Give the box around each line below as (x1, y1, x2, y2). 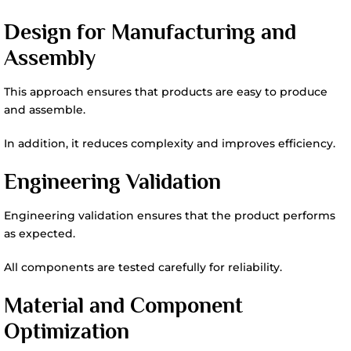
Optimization (4, 319, 129, 343)
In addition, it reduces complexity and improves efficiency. (4, 136, 335, 150)
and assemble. (4, 103, 85, 117)
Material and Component (4, 293, 243, 317)
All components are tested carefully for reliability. (4, 260, 282, 274)
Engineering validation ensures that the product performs (4, 208, 335, 223)
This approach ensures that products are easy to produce (4, 85, 327, 99)
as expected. (4, 226, 75, 241)
